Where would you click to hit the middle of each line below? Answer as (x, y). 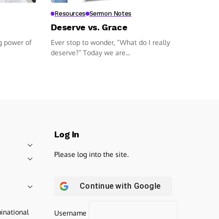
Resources (70, 13)
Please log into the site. (91, 154)
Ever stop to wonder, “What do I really (110, 42)
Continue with (107, 186)
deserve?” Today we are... (90, 52)
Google (147, 186)
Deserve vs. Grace (89, 27)
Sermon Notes (110, 13)
